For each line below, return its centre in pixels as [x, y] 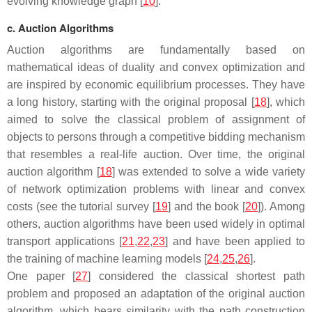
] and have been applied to [235, 241]
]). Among [282, 206]
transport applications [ [65, 241]
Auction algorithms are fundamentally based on [156, 50]
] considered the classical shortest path [197, 276]
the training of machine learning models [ [107, 259]
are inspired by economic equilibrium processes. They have [156, 85]
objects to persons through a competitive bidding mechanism [156, 137]
